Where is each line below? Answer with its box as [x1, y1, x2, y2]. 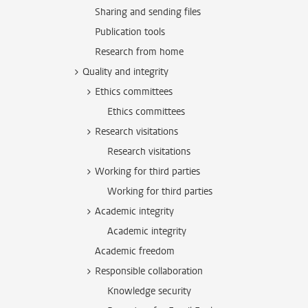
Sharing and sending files [95, 5, 201, 19]
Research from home [95, 45, 184, 58]
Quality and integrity [82, 65, 168, 78]
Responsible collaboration [95, 265, 203, 278]
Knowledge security [107, 285, 191, 298]
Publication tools [95, 25, 165, 38]
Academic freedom [95, 245, 175, 258]
